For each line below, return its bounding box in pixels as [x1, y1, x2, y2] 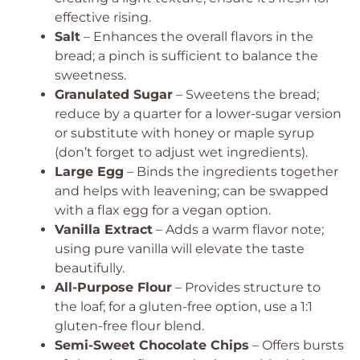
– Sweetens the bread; [173, 87, 319, 102]
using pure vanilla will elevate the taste [55, 241, 305, 256]
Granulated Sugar [55, 87, 173, 102]
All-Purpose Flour [55, 280, 172, 295]
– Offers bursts [249, 337, 344, 353]
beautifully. [55, 260, 125, 276]
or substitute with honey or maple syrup [55, 125, 314, 141]
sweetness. [55, 67, 126, 83]
